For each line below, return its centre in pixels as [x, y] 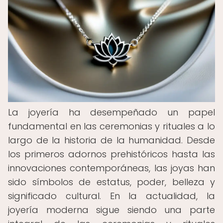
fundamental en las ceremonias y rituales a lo [111, 126]
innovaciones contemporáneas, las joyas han [111, 168]
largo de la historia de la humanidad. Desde [111, 140]
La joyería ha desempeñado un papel [111, 112]
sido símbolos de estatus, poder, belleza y [111, 182]
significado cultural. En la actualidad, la [111, 196]
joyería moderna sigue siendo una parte [111, 210]
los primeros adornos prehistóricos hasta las [111, 154]
